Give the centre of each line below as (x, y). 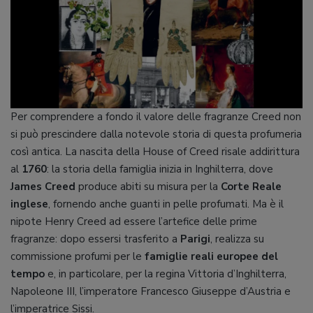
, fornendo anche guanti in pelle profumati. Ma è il (166, 204)
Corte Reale (251, 187)
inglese (29, 204)
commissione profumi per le (78, 256)
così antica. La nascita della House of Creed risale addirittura (155, 152)
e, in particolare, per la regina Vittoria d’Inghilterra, (166, 274)
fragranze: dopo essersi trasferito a (95, 239)
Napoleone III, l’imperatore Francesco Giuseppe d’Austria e (151, 291)
